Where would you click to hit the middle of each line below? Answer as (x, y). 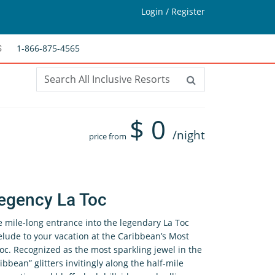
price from (108, 136)
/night (189, 135)
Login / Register (173, 11)
